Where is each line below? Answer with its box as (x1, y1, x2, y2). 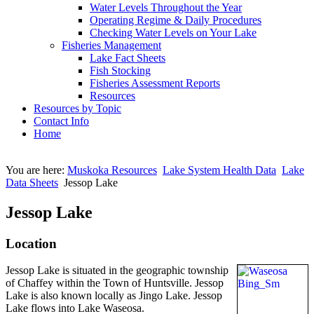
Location (6, 235, 57, 251)
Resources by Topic (34, 102, 121, 114)
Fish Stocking (90, 64, 151, 76)
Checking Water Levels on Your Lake (90, 26, 257, 39)
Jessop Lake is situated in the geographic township (6, 264, 228, 277)
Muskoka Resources (67, 163, 157, 176)
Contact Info (34, 114, 89, 127)
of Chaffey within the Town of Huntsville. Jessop (6, 277, 224, 289)
